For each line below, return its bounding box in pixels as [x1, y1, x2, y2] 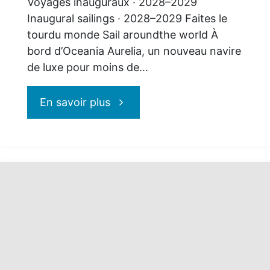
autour [110, 192, 143, 206]
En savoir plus [40, 95, 111, 108]
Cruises [110, 127, 148, 140]
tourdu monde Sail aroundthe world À [27, 28, 218, 41]
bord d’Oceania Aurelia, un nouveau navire [27, 44, 241, 57]
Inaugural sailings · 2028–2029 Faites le [27, 11, 227, 25]
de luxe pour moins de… [27, 60, 148, 74]
